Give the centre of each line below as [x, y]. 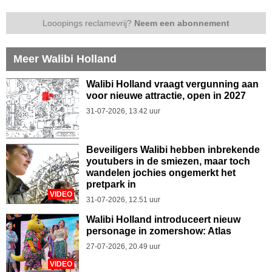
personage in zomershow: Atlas [159, 231]
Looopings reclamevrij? [88, 23]
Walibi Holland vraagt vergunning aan [172, 84]
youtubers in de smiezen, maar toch [168, 161]
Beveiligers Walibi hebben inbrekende [173, 149]
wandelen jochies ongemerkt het [161, 172]
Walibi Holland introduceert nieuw [163, 219]
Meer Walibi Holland [65, 59]
